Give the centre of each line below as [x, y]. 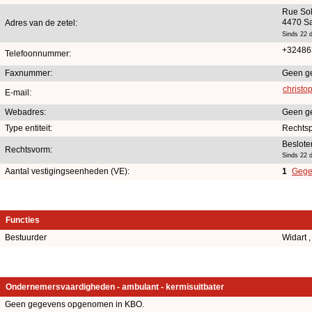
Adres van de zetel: [41, 23]
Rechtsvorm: [29, 149]
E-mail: [18, 92]
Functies [23, 220]
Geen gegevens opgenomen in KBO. [75, 304]
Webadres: [25, 112]
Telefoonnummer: [38, 53]
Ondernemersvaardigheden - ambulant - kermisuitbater [115, 287]
